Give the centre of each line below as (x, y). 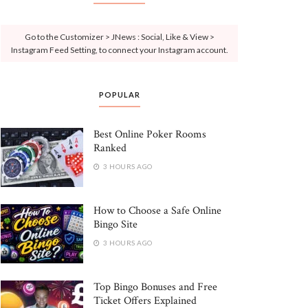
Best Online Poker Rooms (150, 134)
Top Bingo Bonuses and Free (155, 287)
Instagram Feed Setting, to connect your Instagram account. (119, 50)
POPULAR (119, 95)
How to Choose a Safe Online (157, 210)
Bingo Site (115, 224)
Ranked (110, 148)
